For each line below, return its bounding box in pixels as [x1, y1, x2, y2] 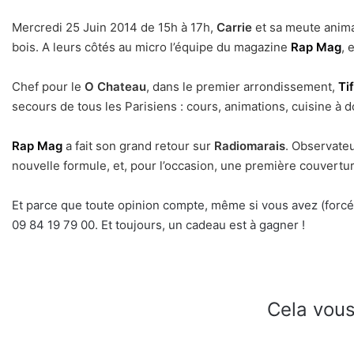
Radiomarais [214, 138, 285, 154]
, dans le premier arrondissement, [146, 79, 338, 95]
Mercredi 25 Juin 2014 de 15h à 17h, [12, 20, 217, 36]
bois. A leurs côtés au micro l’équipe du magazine [12, 40, 291, 55]
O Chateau [85, 79, 146, 95]
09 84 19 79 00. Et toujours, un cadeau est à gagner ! [12, 217, 305, 233]
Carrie [217, 20, 255, 36]
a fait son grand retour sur [62, 138, 214, 154]
